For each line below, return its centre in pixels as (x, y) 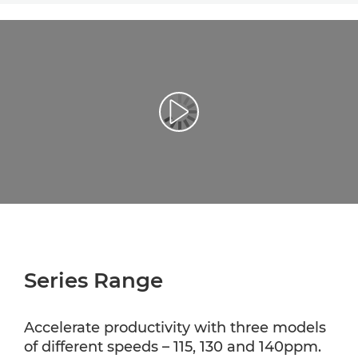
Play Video (207, 119)
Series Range (93, 280)
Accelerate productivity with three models (175, 327)
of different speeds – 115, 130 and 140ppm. (173, 346)
